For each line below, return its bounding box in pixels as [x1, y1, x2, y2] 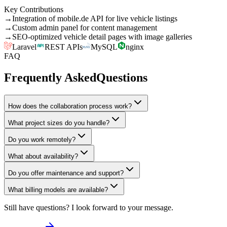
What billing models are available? [8, 185, 108, 194]
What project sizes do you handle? [8, 119, 109, 127]
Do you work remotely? [8, 135, 75, 143]
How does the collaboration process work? [8, 102, 132, 110]
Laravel [12, 42, 36, 51]
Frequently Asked [4, 70, 96, 84]
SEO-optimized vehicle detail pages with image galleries [12, 32, 192, 41]
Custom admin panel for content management [12, 23, 157, 32]
